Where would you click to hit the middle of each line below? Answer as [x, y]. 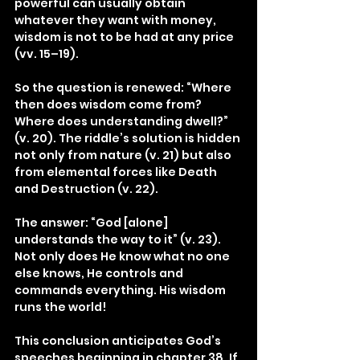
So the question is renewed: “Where [124, 88]
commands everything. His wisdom [121, 290]
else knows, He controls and [100, 273]
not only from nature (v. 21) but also [124, 155]
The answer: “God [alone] [92, 223]
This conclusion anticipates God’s [119, 341]
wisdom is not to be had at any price [125, 37]
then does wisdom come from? [109, 104]
